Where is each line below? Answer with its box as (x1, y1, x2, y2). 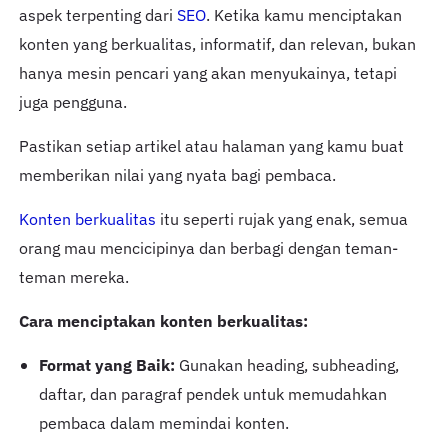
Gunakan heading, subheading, (174, 353, 399, 376)
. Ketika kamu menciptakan (205, 3, 402, 26)
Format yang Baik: (38, 353, 175, 376)
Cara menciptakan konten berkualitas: (18, 309, 308, 332)
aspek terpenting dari (18, 3, 177, 26)
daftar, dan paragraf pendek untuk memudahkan (38, 382, 387, 405)
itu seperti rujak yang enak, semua (155, 207, 408, 230)
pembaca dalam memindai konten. (38, 411, 289, 434)
